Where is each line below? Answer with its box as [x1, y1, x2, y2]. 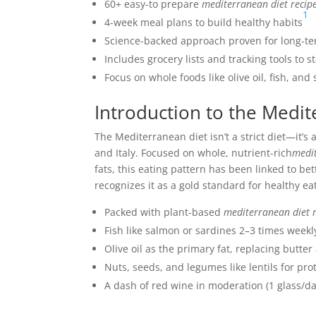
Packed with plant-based [104, 205, 224, 219]
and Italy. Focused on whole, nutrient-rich [95, 146, 293, 159]
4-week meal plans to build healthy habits [104, 16, 303, 29]
